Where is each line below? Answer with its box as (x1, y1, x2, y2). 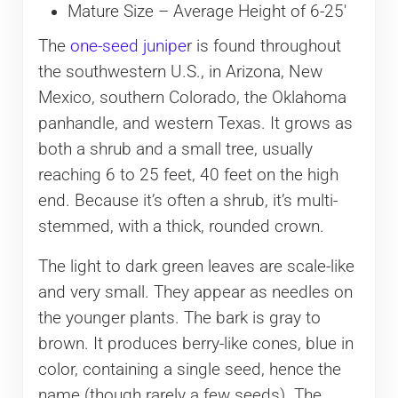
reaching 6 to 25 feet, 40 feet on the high (37, 165, 338, 186)
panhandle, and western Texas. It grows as (37, 114, 353, 134)
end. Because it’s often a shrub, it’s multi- (37, 191, 338, 211)
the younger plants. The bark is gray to (37, 308, 321, 329)
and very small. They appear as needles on (37, 283, 353, 303)
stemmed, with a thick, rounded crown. (37, 217, 324, 237)
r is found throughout (186, 36, 341, 57)
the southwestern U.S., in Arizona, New (37, 62, 322, 83)
